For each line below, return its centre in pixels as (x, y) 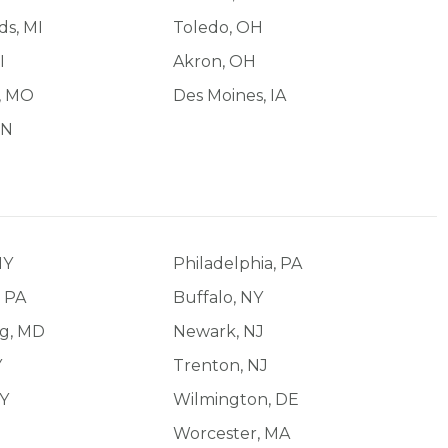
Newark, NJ (218, 331)
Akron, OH (214, 61)
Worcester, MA (231, 433)
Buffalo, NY (218, 297)
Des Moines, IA (229, 95)
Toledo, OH (218, 27)
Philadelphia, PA (237, 263)
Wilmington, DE (236, 399)
